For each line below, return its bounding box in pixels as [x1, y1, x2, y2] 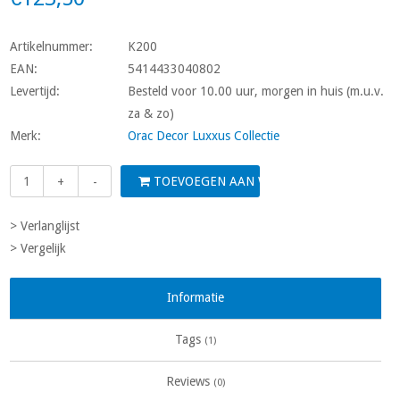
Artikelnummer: [10, 39, 94, 54]
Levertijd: [10, 84, 61, 98]
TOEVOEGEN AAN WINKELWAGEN [150, 174, 348, 188]
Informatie [167, 290, 224, 304]
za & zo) [128, 106, 175, 121]
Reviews [166, 374, 213, 388]
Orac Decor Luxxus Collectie [128, 129, 280, 143]
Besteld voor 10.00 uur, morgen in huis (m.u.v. [128, 84, 385, 98]
